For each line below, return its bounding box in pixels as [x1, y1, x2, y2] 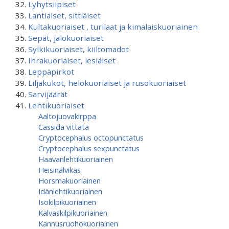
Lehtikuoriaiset [28, 100, 84, 110]
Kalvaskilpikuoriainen [38, 208, 107, 218]
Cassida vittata [38, 122, 89, 132]
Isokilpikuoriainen [38, 197, 96, 207]
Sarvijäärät [28, 89, 67, 99]
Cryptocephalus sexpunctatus [38, 143, 140, 153]
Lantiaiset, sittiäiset [28, 10, 101, 20]
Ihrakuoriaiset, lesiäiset [28, 55, 116, 65]
